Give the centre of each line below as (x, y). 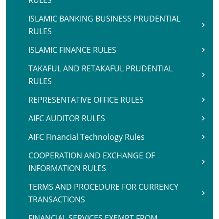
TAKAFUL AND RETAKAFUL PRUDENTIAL (100, 68)
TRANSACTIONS (57, 199)
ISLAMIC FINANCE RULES (72, 50)
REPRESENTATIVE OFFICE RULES (86, 100)
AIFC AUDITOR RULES (67, 118)
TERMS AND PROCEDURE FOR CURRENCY (103, 187)
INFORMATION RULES (67, 168)
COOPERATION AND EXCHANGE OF (92, 155)
